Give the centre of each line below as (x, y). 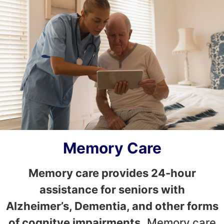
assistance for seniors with (112, 190)
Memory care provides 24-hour (112, 173)
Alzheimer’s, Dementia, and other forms (112, 206)
